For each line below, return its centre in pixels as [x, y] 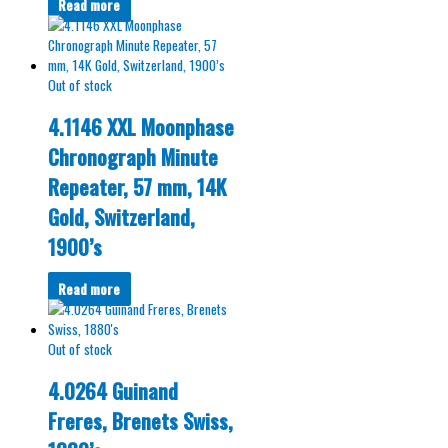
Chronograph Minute [133, 157]
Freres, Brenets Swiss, [140, 421]
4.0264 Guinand [113, 391]
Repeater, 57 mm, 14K [137, 187]
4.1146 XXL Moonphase [141, 127]
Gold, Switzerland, [121, 217]
